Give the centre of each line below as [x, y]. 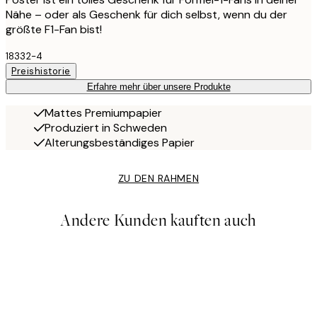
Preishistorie [41, 71]
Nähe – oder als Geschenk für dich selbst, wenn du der [146, 14]
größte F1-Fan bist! [54, 29]
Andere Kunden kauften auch [158, 220]
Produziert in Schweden [106, 127]
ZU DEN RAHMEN [158, 178]
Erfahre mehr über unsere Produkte [158, 86]
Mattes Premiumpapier [103, 113]
